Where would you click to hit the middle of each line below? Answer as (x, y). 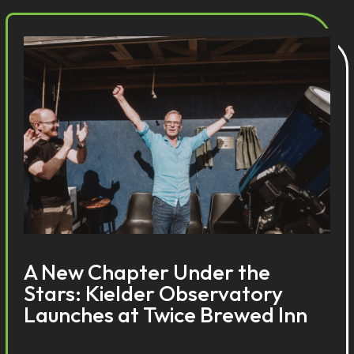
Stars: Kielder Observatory (154, 293)
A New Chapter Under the (147, 272)
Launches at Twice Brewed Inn (166, 314)
